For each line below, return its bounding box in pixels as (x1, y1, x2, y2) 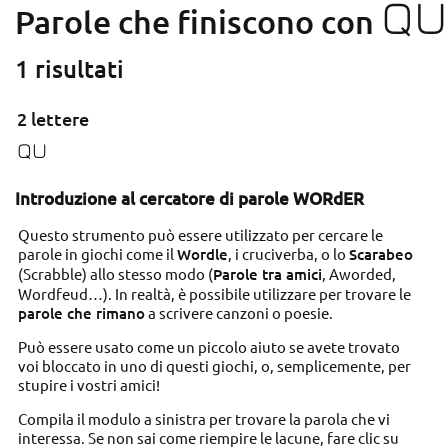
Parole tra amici (212, 263, 322, 284)
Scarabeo (348, 243, 413, 264)
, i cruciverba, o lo (227, 243, 349, 263)
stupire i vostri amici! (17, 375, 160, 395)
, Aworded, (321, 263, 396, 283)
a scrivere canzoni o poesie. (144, 302, 333, 322)
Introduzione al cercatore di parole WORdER (14, 186, 364, 210)
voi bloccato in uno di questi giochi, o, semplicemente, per (17, 356, 411, 376)
